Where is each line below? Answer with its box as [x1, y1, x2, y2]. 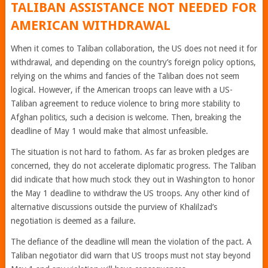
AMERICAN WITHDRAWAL [10, 18, 170, 33]
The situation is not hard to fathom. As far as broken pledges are [10, 147, 249, 157]
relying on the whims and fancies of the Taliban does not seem [10, 71, 239, 81]
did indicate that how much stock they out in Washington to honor [10, 175, 255, 184]
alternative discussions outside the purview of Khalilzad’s [10, 202, 217, 212]
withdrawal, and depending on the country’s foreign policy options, [10, 57, 256, 67]
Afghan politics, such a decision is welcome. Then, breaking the [10, 112, 241, 122]
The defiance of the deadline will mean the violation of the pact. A [10, 237, 252, 246]
